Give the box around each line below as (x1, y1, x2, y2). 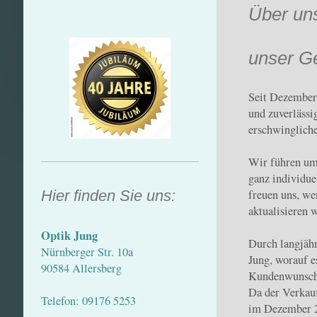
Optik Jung (40, 227, 98, 245)
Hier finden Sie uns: (40, 186, 175, 204)
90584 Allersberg (40, 260, 122, 277)
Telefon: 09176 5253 (40, 293, 136, 309)
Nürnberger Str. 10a (40, 244, 133, 260)
